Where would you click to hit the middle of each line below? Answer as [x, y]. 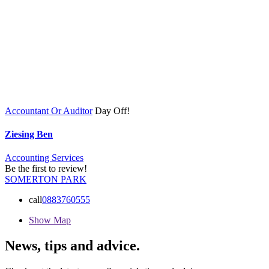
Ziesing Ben [29, 134]
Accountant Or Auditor [49, 110]
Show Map [50, 220]
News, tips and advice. [72, 246]
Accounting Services [44, 158]
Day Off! [112, 110]
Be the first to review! [46, 169]
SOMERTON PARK [46, 180]
